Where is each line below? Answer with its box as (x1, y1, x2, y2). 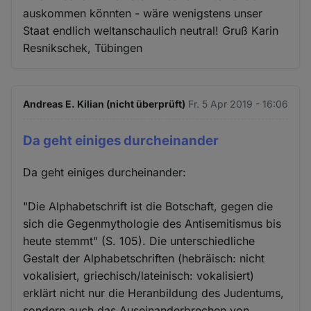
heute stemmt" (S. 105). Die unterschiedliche (23, 233, 255, 248)
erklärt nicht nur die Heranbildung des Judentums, (23, 285, 285, 300)
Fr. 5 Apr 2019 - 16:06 (187, 97, 288, 110)
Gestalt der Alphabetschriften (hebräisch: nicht (23, 251, 265, 265)
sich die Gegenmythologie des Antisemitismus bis (23, 216, 282, 230)
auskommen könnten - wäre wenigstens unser (23, 6, 263, 20)
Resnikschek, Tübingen (23, 40, 143, 55)
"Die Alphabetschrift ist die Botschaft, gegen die (23, 199, 274, 213)
